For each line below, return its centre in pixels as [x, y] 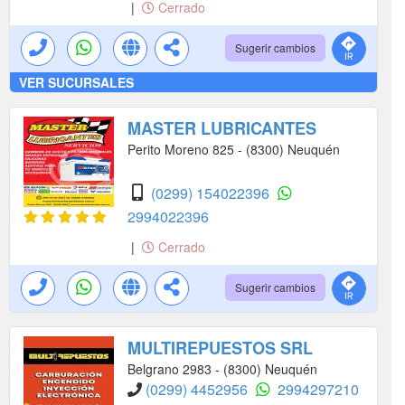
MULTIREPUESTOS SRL [220, 348]
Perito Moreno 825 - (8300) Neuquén [234, 150]
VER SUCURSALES [76, 83]
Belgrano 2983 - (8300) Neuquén [222, 369]
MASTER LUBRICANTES [222, 129]
